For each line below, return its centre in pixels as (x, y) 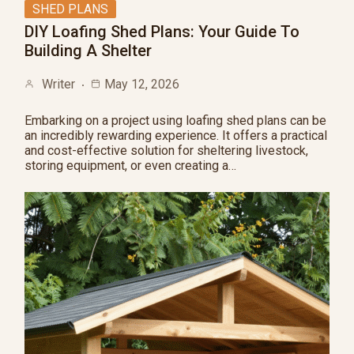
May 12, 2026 (142, 84)
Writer (58, 84)
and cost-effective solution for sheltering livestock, (166, 151)
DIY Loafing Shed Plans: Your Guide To (162, 32)
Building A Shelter (88, 51)
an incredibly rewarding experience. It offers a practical (176, 136)
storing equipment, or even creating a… (130, 166)
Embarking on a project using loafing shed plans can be (175, 121)
